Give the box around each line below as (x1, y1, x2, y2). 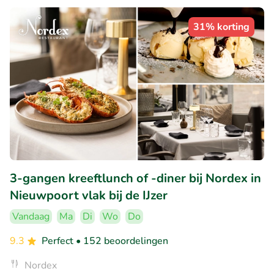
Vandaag (12, 209, 50, 223)
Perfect (42, 234, 76, 248)
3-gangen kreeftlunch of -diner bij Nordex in (10, 169, 261, 187)
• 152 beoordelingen (76, 234, 168, 248)
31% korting (193, 20, 250, 34)
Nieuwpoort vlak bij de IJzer (10, 187, 168, 204)
